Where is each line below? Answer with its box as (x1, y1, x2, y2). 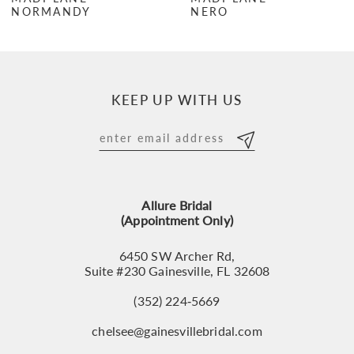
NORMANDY (11, 3, 92, 20)
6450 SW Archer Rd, (119, 247, 235, 265)
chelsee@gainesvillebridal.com (92, 322, 262, 341)
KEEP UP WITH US (111, 90, 243, 110)
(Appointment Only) (121, 211, 233, 229)
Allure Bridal (141, 196, 213, 214)
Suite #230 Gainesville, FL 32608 (84, 262, 270, 281)
